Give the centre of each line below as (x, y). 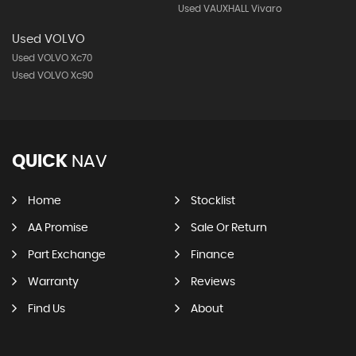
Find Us (46, 309)
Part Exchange (67, 255)
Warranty (53, 282)
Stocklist (213, 201)
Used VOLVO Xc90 (52, 75)
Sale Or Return (228, 228)
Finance (212, 255)
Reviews (213, 282)
